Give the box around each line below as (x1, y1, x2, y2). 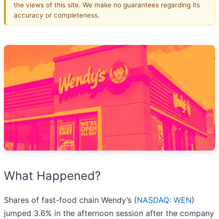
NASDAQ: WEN (137, 195, 192, 205)
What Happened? (4, 169, 101, 183)
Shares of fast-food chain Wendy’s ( (4, 195, 137, 205)
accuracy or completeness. (14, 11, 100, 19)
